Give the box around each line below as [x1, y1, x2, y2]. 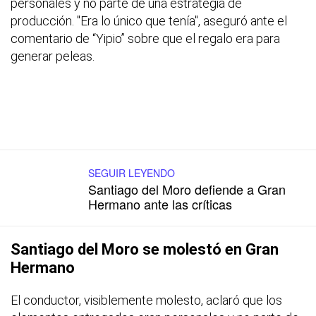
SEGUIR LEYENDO [88, 165, 175, 180]
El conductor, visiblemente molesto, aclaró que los [11, 292, 282, 308]
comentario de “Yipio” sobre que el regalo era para [11, 30, 280, 46]
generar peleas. [11, 48, 95, 63]
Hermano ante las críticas [88, 194, 232, 213]
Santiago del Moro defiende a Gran [88, 179, 286, 198]
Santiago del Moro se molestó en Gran [11, 240, 279, 258]
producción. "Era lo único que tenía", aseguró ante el [11, 13, 287, 28]
